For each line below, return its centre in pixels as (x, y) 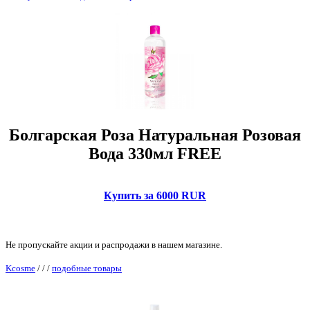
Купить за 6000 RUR (155, 196)
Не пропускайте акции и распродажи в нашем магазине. (114, 245)
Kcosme (20, 268)
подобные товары (87, 268)
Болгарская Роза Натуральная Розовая (155, 135)
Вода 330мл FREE (155, 154)
